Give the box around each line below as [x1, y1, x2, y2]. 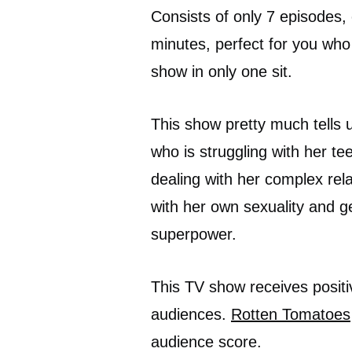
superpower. [151, 225, 236, 243]
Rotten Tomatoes [231, 306, 350, 323]
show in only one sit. [151, 63, 292, 80]
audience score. [151, 333, 262, 350]
